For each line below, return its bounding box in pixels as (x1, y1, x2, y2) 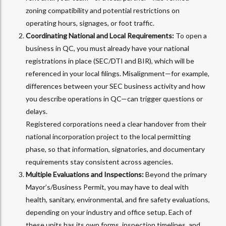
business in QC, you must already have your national (26, 44, 189, 53)
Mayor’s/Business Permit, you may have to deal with (26, 183, 189, 192)
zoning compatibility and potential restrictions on (26, 6, 180, 15)
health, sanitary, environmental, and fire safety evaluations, (26, 195, 210, 204)
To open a (176, 31, 207, 40)
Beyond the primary (145, 170, 207, 179)
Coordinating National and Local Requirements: (26, 31, 176, 40)
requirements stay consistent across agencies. (26, 157, 173, 166)
